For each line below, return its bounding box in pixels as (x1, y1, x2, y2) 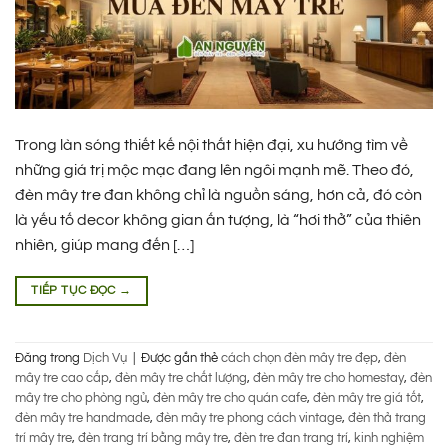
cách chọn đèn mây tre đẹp (221, 352, 378, 366)
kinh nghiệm (354, 432, 424, 446)
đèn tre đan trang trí (234, 432, 348, 446)
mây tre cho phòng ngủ (15, 392, 147, 406)
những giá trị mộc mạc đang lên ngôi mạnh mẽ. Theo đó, (15, 161, 414, 178)
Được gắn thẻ (141, 352, 221, 366)
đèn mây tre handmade (15, 412, 150, 426)
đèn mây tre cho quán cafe (153, 392, 307, 406)
